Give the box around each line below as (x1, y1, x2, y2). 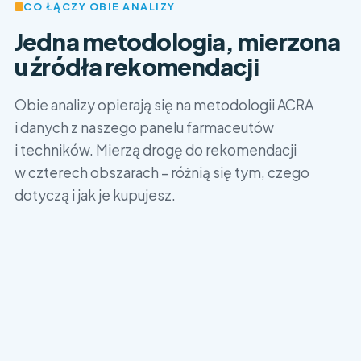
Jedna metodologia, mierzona (15, 27, 341, 56)
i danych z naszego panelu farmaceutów (15, 118, 274, 136)
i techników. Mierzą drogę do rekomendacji (15, 141, 297, 159)
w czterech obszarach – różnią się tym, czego (15, 164, 309, 181)
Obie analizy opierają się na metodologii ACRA (15, 96, 313, 114)
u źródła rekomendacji (15, 52, 259, 81)
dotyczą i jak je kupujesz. (15, 186, 176, 204)
